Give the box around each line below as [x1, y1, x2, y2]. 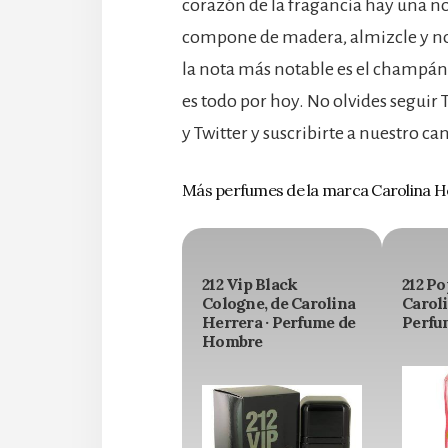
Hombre [202, 331, 263, 352]
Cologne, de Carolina [202, 293, 355, 314]
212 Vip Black [202, 274, 298, 295]
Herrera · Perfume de [202, 312, 355, 333]
